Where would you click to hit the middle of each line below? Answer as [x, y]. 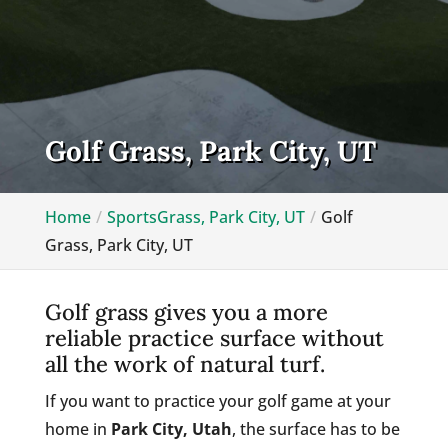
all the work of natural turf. [184, 363]
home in [77, 428]
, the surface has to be [315, 428]
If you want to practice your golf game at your [217, 400]
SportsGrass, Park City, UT [205, 216]
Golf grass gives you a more [186, 311]
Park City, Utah [171, 428]
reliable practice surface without [214, 337]
